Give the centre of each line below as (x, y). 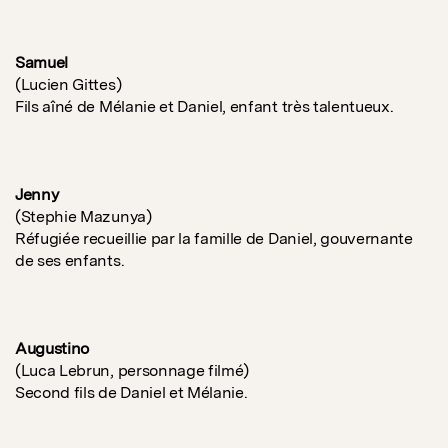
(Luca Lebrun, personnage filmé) (132, 371)
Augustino (52, 349)
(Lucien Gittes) (68, 85)
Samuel (42, 63)
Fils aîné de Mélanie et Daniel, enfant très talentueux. (204, 107)
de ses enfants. (70, 261)
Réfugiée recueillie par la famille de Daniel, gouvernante (214, 239)
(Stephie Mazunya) (83, 217)
